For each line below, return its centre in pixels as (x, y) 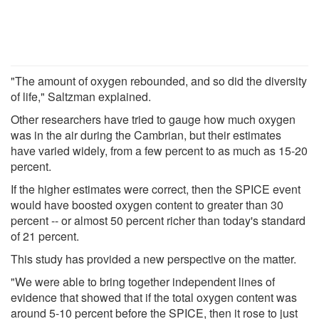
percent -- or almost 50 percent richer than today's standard (158, 220)
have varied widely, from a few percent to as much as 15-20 (159, 150)
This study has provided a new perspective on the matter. (153, 258)
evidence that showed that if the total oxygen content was (154, 297)
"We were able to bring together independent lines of (143, 281)
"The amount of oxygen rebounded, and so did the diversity (159, 80)
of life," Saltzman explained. (81, 96)
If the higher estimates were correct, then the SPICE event (156, 189)
